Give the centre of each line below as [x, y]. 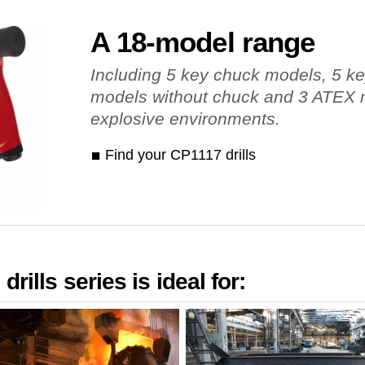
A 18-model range [202, 42]
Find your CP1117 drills [180, 154]
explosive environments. [185, 118]
